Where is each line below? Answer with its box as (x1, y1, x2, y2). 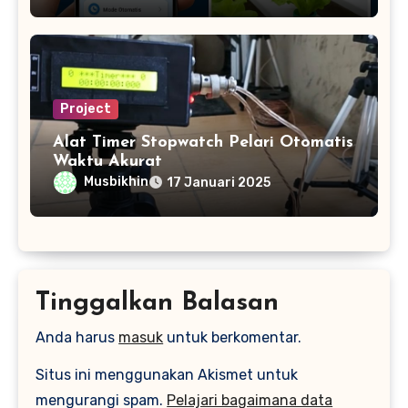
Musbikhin (83, 174, 148, 190)
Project (59, 101, 111, 117)
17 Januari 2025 (166, 175, 270, 191)
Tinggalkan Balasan (36, 290, 280, 316)
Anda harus (36, 329, 119, 347)
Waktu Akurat (52, 153, 162, 171)
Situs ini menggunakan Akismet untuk (36, 365, 299, 383)
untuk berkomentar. (163, 329, 302, 347)
